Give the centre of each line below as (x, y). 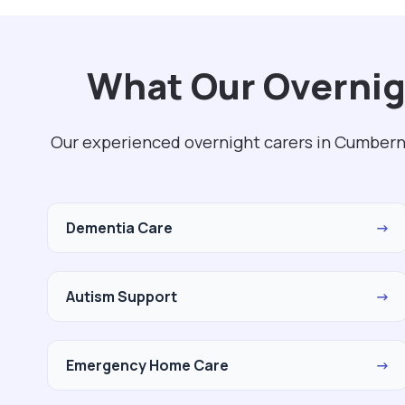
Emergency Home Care (147, 365)
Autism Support (122, 297)
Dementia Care (119, 228)
